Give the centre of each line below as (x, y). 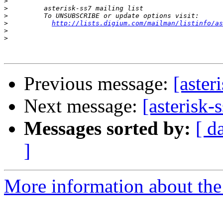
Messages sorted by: (107, 128)
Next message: (83, 106)
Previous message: (99, 84)
